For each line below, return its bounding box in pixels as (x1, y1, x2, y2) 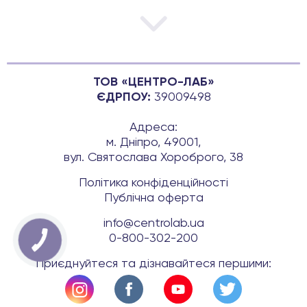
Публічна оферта (103, 192, 204, 205)
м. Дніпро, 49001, (106, 136, 201, 149)
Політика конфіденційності (79, 177, 228, 190)
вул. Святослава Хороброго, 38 (64, 151, 243, 164)
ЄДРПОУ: (96, 91, 151, 104)
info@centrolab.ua (103, 217, 204, 230)
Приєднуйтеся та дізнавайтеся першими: (36, 258, 271, 271)
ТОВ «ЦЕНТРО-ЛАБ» (93, 76, 214, 89)
